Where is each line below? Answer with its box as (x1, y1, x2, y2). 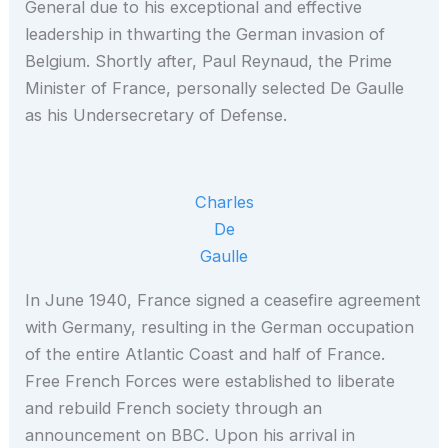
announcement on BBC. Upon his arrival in (25, 424, 356, 445)
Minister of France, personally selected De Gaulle (25, 78, 405, 99)
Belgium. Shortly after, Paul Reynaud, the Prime (25, 51, 393, 72)
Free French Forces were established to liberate (25, 370, 396, 391)
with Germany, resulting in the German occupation (25, 316, 415, 337)
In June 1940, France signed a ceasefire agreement (25, 289, 422, 310)
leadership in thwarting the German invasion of (25, 24, 386, 45)
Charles (194, 192, 254, 213)
